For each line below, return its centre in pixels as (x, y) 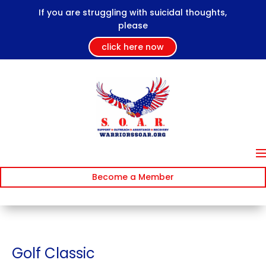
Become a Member (133, 177)
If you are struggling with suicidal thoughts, (133, 12)
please (133, 26)
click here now (133, 47)
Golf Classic (53, 254)
